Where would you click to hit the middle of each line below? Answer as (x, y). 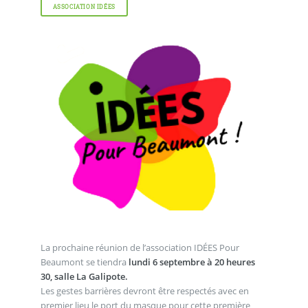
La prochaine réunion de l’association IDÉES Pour (140, 247)
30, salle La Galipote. (84, 276)
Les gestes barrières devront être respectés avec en (144, 290)
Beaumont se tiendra (84, 262)
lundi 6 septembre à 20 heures (191, 262)
